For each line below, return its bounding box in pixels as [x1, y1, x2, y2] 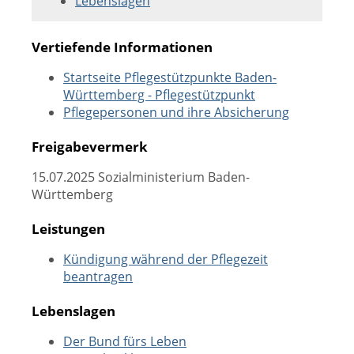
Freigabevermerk [32, 137, 148, 156]
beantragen [63, 268, 133, 285]
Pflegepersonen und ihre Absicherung [63, 104, 289, 121]
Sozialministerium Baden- [95, 168, 250, 186]
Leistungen [32, 219, 105, 238]
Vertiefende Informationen [32, 37, 213, 56]
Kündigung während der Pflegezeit [63, 250, 268, 268]
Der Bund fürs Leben [63, 333, 186, 350]
